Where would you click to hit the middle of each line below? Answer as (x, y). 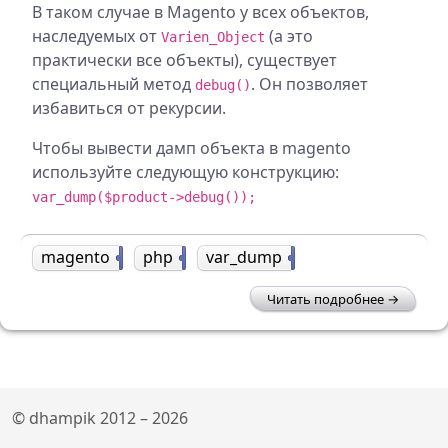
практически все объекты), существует (184, 60)
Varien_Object (213, 37)
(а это (289, 36)
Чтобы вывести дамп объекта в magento (191, 148)
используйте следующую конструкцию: (185, 172)
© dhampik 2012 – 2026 (100, 418)
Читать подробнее (325, 299)
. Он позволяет (309, 84)
